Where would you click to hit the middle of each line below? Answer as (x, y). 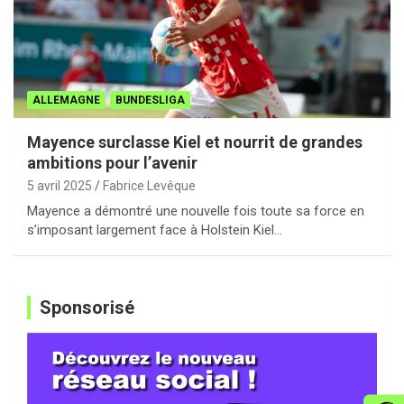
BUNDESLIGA (150, 101)
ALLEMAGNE (66, 101)
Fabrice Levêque (149, 186)
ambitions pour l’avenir (112, 163)
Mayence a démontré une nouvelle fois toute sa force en (196, 211)
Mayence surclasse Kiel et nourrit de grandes (195, 142)
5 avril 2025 (60, 186)
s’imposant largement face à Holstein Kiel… (155, 230)
